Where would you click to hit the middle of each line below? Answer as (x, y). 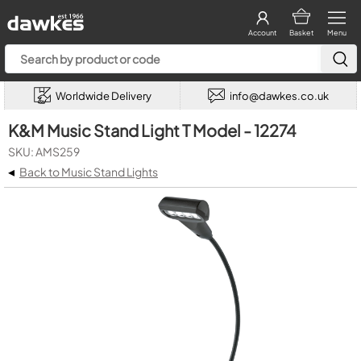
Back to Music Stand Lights (89, 172)
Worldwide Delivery (103, 95)
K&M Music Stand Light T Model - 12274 (152, 130)
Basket (301, 33)
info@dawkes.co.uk (279, 95)
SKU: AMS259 (44, 151)
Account (262, 33)
